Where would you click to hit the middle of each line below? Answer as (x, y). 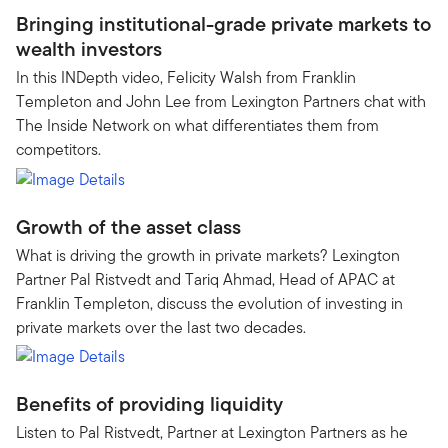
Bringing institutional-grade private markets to (223, 24)
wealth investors (89, 49)
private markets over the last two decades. (161, 327)
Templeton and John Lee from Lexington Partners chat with (221, 101)
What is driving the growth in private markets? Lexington (208, 255)
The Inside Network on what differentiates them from (197, 125)
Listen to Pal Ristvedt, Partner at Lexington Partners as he (212, 432)
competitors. (58, 149)
